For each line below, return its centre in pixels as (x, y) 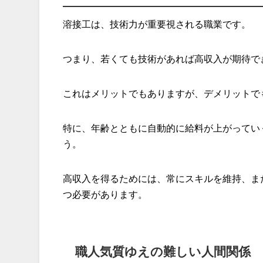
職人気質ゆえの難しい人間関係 (163, 252)
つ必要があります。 (105, 195)
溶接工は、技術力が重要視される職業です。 (157, 24)
